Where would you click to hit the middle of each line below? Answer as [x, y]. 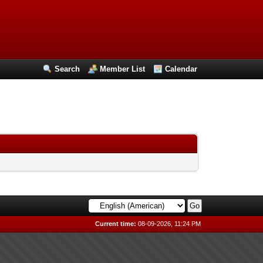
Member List [123, 69]
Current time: [116, 224]
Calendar [181, 69]
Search [68, 69]
